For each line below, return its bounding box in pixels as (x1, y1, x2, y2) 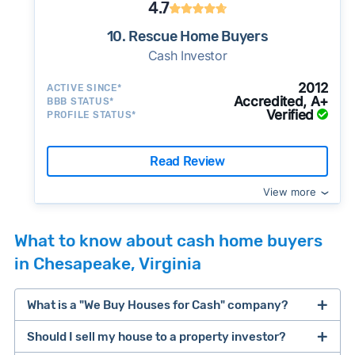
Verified (265, 107, 315, 123)
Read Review (150, 153, 225, 169)
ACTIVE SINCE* (46, 82, 122, 94)
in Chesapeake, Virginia (13, 254, 201, 273)
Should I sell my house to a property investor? (26, 329, 285, 344)
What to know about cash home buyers (13, 231, 323, 250)
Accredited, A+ (233, 94, 329, 109)
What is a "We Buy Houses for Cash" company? (26, 297, 288, 312)
